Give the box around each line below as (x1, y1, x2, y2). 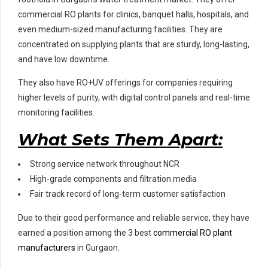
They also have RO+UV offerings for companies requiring (18, 77, 233, 87)
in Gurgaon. (75, 243, 120, 253)
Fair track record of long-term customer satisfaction (30, 189, 226, 199)
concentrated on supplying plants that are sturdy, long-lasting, (18, 39, 249, 49)
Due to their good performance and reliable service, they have (18, 213, 249, 223)
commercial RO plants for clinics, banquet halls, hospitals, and (18, 9, 249, 19)
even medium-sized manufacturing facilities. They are (18, 24, 223, 34)
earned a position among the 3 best (18, 228, 153, 238)
